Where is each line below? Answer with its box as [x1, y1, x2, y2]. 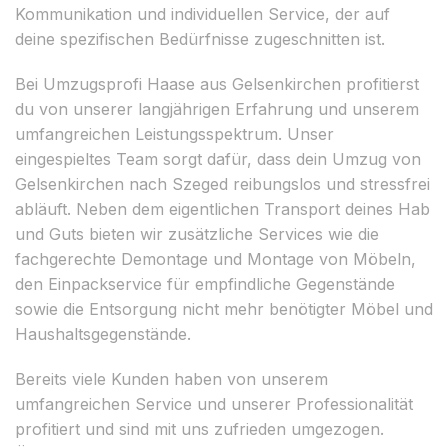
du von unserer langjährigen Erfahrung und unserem [15, 98, 419, 119]
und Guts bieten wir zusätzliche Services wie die [15, 223, 379, 244]
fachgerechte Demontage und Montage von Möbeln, [15, 248, 416, 269]
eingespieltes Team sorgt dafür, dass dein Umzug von [15, 148, 421, 169]
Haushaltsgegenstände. [15, 323, 191, 344]
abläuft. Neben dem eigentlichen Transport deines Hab [15, 198, 430, 219]
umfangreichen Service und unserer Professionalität [15, 393, 413, 414]
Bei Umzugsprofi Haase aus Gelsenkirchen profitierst [15, 73, 419, 94]
